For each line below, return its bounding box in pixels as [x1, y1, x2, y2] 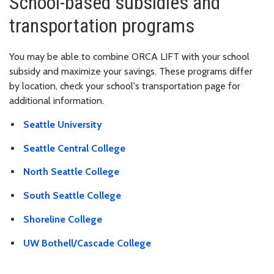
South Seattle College [23, 190, 121, 202]
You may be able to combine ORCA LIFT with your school [9, 50, 250, 62]
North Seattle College [23, 166, 119, 178]
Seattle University [23, 118, 102, 130]
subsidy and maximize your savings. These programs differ [9, 65, 253, 77]
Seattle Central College [23, 142, 125, 154]
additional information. [9, 94, 104, 106]
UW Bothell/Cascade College [23, 237, 151, 249]
